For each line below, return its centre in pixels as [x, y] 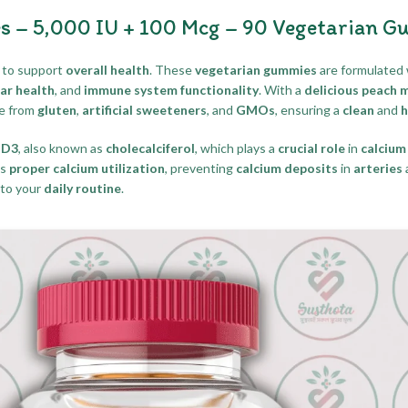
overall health [107, 69]
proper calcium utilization [87, 168]
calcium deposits [287, 168]
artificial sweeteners [144, 109]
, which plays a [236, 148]
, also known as [62, 148]
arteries [378, 168]
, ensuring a [309, 109]
